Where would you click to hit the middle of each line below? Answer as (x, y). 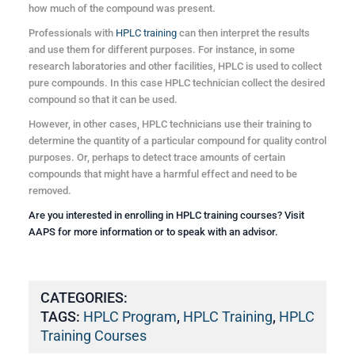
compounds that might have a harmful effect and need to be (162, 174)
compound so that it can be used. (103, 99)
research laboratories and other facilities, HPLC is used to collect (175, 66)
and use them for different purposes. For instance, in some (161, 49)
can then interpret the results (243, 32)
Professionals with (72, 32)
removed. (50, 190)
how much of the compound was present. (122, 8)
